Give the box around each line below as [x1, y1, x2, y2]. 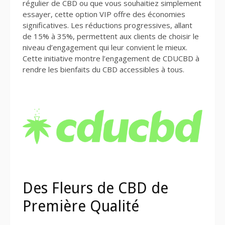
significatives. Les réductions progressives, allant [23, 20, 192, 31]
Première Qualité [23, 197, 139, 215]
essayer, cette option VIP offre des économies [23, 9, 185, 20]
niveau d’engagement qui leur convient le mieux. [23, 42, 187, 53]
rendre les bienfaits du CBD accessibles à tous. [23, 64, 184, 75]
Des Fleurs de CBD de [23, 179, 168, 197]
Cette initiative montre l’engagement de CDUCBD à [23, 53, 199, 64]
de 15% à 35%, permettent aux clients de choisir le [23, 31, 199, 42]
